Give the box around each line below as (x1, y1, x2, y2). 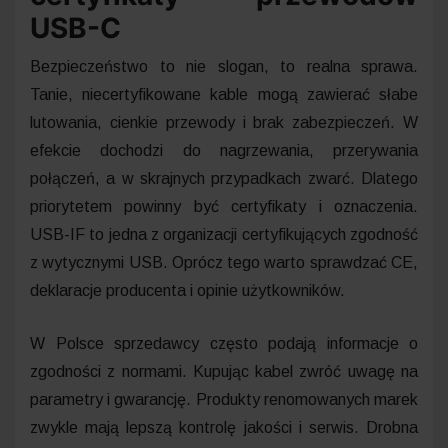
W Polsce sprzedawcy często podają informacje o (30, 334, 418, 352)
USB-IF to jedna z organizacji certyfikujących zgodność (30, 225, 418, 243)
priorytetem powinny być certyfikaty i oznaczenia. (30, 197, 418, 215)
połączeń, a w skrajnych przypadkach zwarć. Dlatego (30, 169, 418, 187)
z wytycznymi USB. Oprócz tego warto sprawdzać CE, (30, 253, 418, 271)
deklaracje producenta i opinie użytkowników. (30, 281, 345, 299)
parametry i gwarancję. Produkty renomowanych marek (30, 390, 418, 408)
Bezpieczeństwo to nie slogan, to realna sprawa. (30, 57, 418, 75)
